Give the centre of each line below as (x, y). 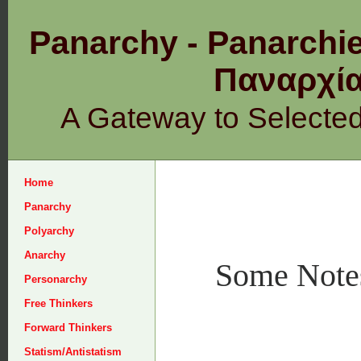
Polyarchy (49, 231)
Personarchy (56, 279)
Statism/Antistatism (73, 352)
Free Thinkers (58, 303)
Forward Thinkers (68, 328)
